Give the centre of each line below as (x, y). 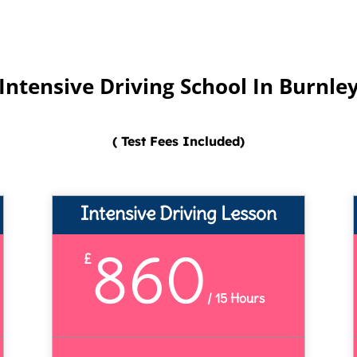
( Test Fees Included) (178, 141)
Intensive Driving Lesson (178, 213)
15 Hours (239, 298)
